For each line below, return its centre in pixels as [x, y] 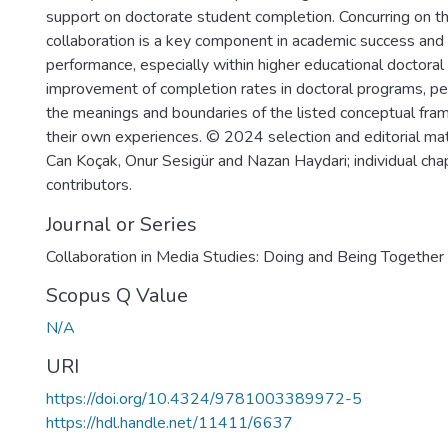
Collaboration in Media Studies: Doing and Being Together [245, 257]
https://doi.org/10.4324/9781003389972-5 [204, 399]
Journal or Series [121, 224]
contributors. [89, 185]
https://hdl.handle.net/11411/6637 [169, 423]
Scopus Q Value [117, 295]
